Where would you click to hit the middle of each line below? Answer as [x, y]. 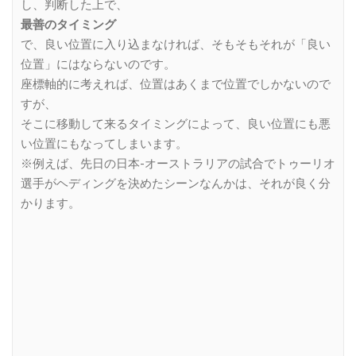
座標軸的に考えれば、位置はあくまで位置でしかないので [176, 85]
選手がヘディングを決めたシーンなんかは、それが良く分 [176, 184]
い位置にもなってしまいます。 [104, 144]
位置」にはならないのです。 [98, 65]
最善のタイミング [68, 25]
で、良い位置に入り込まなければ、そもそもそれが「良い [176, 45]
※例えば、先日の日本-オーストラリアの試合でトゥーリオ [178, 164]
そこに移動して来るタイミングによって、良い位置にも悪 [176, 124]
